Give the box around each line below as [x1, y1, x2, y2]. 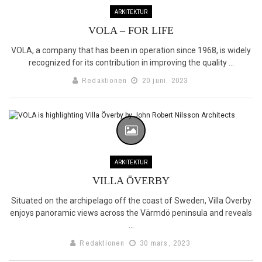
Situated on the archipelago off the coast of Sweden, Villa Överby [11, 195, 251, 205]
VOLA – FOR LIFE [88, 24, 174, 36]
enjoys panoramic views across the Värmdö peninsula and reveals [10, 208, 252, 218]
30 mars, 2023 [137, 237, 190, 248]
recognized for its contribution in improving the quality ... [28, 57, 234, 67]
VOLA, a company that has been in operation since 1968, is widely [11, 45, 251, 55]
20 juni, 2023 [139, 75, 188, 85]
